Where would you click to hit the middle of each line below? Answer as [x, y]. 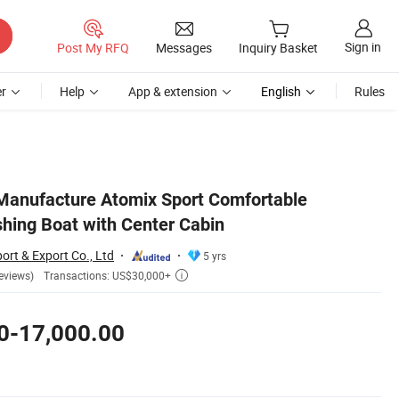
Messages [184, 47]
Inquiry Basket [278, 48]
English [281, 91]
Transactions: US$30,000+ [107, 276]
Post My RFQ [93, 47]
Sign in [363, 47]
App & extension [173, 91]
